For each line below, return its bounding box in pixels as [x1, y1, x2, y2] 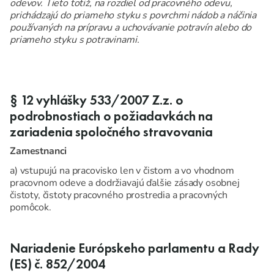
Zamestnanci [10, 144, 67, 158]
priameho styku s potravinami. [10, 33, 139, 47]
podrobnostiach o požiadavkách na [10, 108, 213, 125]
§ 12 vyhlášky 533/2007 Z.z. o [10, 92, 183, 109]
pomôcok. [10, 201, 54, 215]
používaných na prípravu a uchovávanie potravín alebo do [10, 21, 252, 35]
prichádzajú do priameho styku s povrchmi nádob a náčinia [10, 9, 257, 23]
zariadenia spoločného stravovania [10, 124, 213, 141]
